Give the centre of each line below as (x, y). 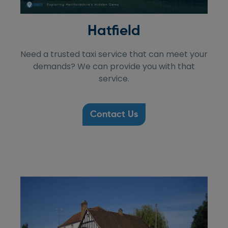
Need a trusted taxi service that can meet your (114, 54)
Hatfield (114, 31)
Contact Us (114, 115)
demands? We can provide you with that (114, 67)
